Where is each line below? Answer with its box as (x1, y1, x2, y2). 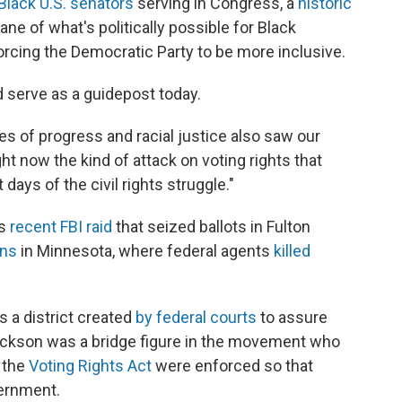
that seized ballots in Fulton (112, 217, 310, 237)
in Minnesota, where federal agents (17, 241, 274, 261)
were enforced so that (152, 356, 313, 376)
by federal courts (135, 308, 257, 328)
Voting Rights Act (29, 356, 152, 376)
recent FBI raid (10, 217, 112, 237)
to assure (257, 308, 328, 328)
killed (274, 241, 310, 261)
